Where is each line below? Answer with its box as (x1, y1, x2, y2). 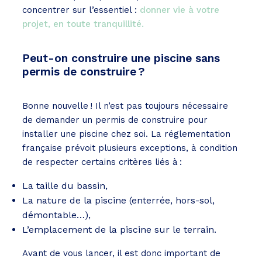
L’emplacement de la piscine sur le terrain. (22, 224, 216, 236)
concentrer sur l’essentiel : (22, 5, 140, 16)
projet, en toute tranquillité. (22, 19, 144, 30)
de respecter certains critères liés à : (22, 157, 182, 168)
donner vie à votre (140, 5, 219, 16)
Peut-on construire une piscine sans (22, 51, 220, 65)
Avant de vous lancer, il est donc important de (22, 248, 220, 259)
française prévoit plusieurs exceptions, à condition (22, 143, 237, 154)
